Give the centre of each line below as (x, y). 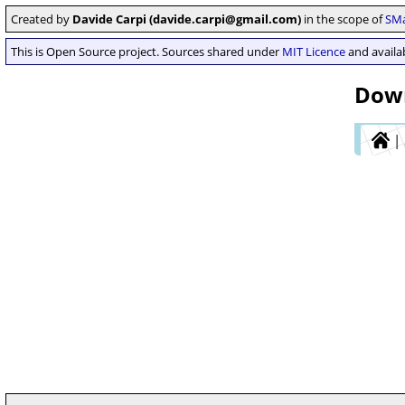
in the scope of (343, 19)
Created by (42, 19)
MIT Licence (314, 52)
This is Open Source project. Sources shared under (146, 52)
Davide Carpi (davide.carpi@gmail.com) (187, 19)
